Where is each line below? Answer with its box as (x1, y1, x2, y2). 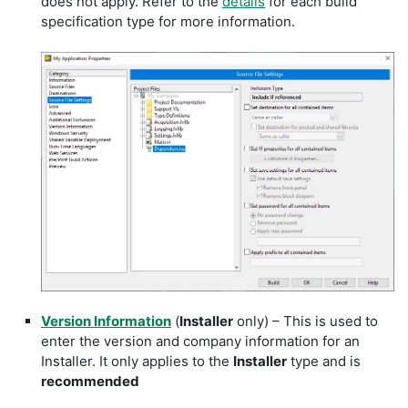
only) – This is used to (233, 311, 378, 330)
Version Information (41, 311, 171, 330)
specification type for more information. (41, 12, 295, 30)
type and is (287, 352, 361, 370)
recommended (41, 372, 139, 390)
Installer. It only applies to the (41, 352, 233, 370)
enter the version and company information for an (41, 331, 360, 350)
